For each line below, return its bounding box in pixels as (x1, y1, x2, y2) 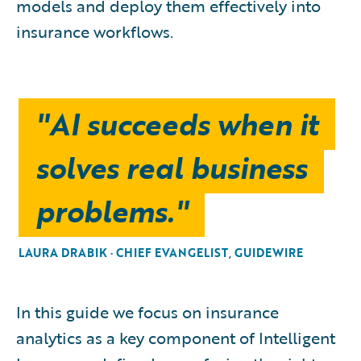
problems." (35, 189, 188, 233)
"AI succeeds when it (35, 102, 318, 146)
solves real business (35, 145, 307, 189)
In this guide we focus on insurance (16, 299, 279, 324)
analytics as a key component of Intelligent (16, 325, 335, 350)
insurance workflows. (16, 19, 173, 44)
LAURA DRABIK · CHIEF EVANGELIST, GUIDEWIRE (19, 243, 303, 261)
